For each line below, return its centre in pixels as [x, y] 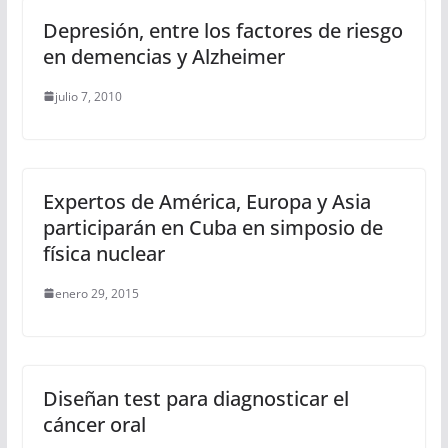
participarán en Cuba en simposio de [212, 227]
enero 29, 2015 [96, 293]
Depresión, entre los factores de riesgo [222, 30]
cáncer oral [94, 424]
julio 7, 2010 [88, 96]
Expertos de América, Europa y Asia [206, 201]
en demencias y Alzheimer [163, 56]
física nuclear [103, 253]
